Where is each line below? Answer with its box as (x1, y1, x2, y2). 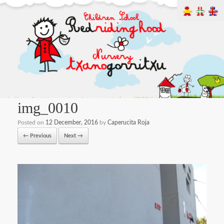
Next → (64, 133, 83, 139)
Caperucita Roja (107, 119, 149, 126)
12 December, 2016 (45, 119, 98, 126)
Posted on (17, 119, 45, 126)
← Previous (23, 133, 51, 139)
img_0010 (17, 99, 78, 116)
